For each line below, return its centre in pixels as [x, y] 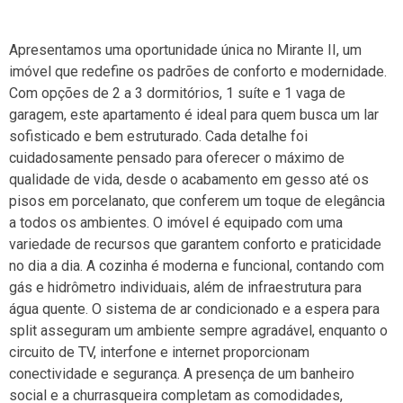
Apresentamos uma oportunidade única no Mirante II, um [185, 49]
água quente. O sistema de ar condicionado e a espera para [194, 309]
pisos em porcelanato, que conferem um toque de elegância [197, 201]
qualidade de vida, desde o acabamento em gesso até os [189, 179]
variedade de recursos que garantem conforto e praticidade [195, 244]
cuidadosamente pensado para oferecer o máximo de [177, 157]
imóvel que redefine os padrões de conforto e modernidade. [198, 71]
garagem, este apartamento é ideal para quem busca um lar [194, 114]
